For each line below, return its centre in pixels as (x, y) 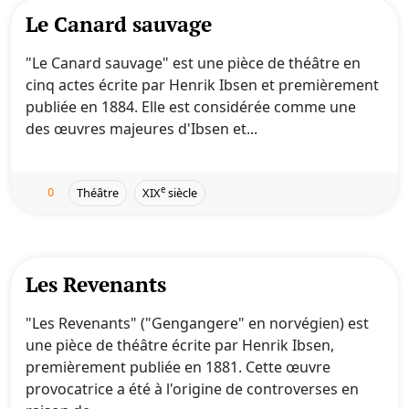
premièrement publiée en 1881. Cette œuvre (178, 367)
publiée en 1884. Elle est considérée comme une (191, 107)
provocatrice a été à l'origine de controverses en (192, 389)
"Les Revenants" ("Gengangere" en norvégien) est (197, 323)
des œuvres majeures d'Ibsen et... (142, 129)
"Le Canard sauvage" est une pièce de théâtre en (193, 63)
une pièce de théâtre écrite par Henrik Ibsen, (180, 345)
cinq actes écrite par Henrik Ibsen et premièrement (202, 85)
